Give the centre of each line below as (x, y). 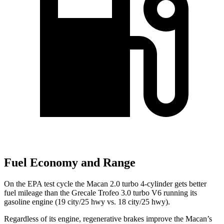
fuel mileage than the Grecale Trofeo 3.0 (67, 193)
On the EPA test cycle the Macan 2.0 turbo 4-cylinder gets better (105, 184)
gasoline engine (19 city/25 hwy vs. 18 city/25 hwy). (87, 202)
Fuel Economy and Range (70, 163)
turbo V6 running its (164, 193)
